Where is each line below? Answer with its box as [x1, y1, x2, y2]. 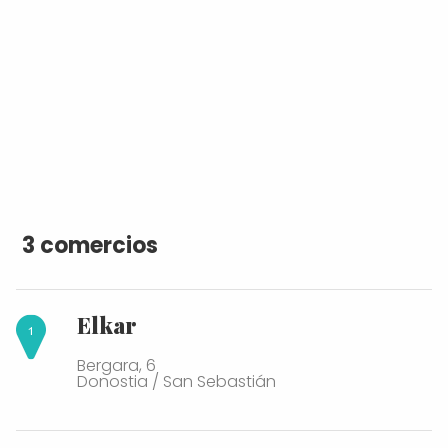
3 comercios [22, 229, 158, 261]
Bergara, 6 [77, 353, 156, 377]
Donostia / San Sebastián [77, 369, 276, 393]
